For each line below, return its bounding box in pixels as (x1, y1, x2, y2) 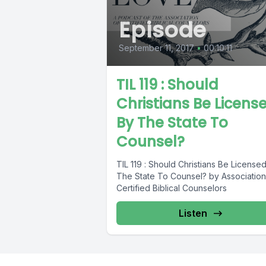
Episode (119, 15, 207, 46)
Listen (178, 207, 207, 220)
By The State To (116, 113, 228, 133)
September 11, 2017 (119, 43, 194, 53)
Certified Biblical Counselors (116, 183, 227, 194)
